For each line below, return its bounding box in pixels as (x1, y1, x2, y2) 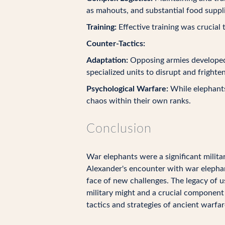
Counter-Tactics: (86, 40, 145, 48)
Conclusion (86, 123, 152, 135)
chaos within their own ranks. (86, 97, 191, 105)
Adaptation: (86, 56, 128, 64)
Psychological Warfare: (86, 85, 168, 93)
